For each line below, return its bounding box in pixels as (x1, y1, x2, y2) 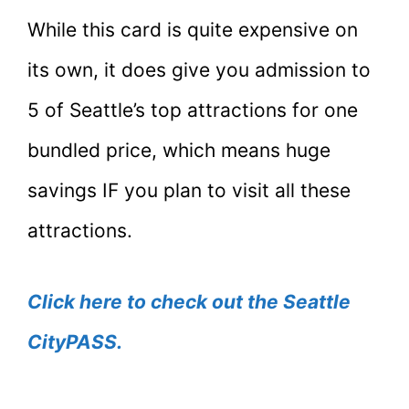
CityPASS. (27, 330, 122, 353)
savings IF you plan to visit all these (27, 179, 351, 203)
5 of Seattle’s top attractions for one (27, 99, 358, 122)
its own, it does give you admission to (27, 58, 371, 82)
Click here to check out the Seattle (27, 289, 351, 313)
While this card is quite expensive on (27, 18, 358, 42)
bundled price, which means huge (27, 139, 330, 163)
